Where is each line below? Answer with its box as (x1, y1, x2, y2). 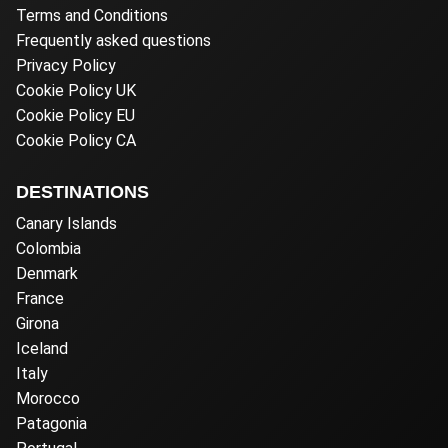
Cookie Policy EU (16, 105, 135, 125)
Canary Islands (16, 213, 117, 233)
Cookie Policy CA (16, 130, 136, 150)
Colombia (16, 238, 81, 258)
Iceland (16, 338, 68, 358)
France (16, 288, 64, 308)
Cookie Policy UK (16, 80, 136, 100)
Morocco (16, 388, 80, 408)
